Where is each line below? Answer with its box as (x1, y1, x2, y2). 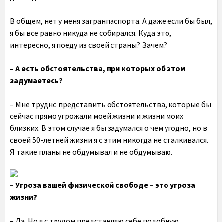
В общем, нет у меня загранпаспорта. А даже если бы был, (10, 16, 212, 26)
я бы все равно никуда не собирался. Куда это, (10, 28, 171, 38)
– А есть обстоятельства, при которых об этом (10, 63, 185, 73)
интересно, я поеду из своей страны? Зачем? (10, 40, 167, 50)
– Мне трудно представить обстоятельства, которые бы (10, 99, 211, 109)
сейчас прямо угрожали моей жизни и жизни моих (10, 111, 183, 121)
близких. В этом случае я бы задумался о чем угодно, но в (10, 123, 207, 133)
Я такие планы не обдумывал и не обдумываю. (10, 147, 172, 157)
